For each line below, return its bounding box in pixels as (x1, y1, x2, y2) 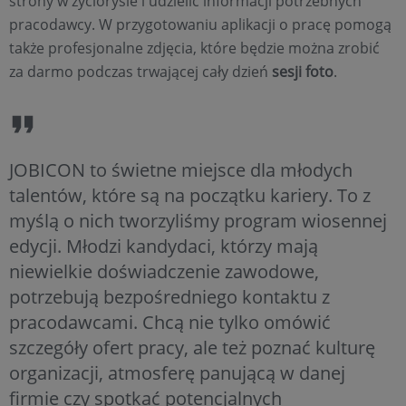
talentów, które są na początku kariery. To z (9, 182, 371, 208)
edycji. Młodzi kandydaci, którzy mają (9, 233, 318, 258)
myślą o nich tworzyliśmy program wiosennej (9, 208, 387, 233)
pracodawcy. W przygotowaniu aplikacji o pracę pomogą (9, 14, 391, 34)
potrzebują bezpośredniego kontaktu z (9, 284, 330, 309)
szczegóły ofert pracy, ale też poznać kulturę (9, 334, 375, 360)
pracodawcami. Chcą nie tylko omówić (9, 309, 331, 334)
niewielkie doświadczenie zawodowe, (9, 258, 319, 284)
